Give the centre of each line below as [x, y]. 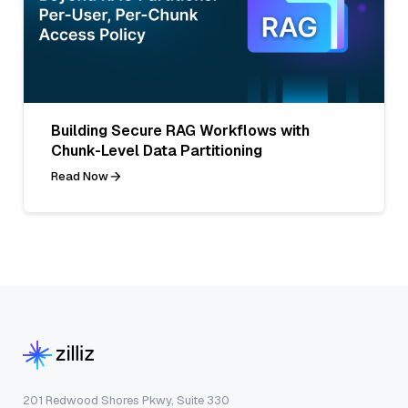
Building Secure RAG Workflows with [180, 130]
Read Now [80, 176]
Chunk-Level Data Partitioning [157, 150]
